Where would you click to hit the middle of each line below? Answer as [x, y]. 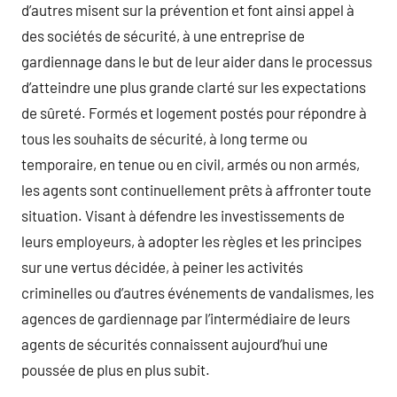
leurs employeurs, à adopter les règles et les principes [191, 241]
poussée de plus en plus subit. [116, 369]
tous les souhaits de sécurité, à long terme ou [164, 138]
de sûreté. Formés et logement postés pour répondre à [194, 112]
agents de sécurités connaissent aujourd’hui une [175, 343]
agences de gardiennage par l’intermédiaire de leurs [186, 318]
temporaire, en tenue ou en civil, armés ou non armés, [191, 163]
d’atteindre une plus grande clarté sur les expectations [194, 86]
